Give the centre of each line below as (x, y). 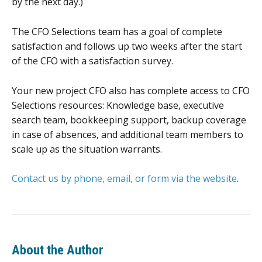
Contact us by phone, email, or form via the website (124, 179)
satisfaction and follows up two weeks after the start (127, 46)
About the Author (58, 250)
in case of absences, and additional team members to (127, 134)
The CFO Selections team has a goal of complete (117, 32)
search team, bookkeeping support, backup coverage (129, 120)
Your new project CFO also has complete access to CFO (131, 90)
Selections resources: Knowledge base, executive (118, 105)
